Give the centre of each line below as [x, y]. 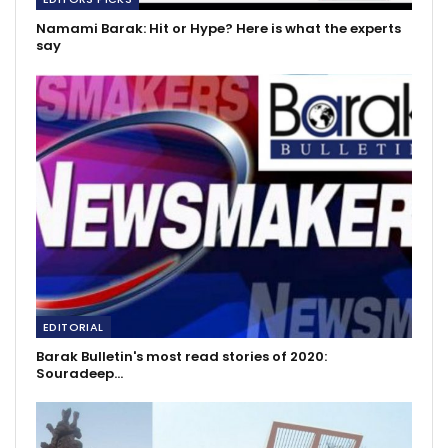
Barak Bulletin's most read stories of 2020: [181, 356]
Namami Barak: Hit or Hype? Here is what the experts [218, 29]
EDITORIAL [73, 326]
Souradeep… [79, 373]
